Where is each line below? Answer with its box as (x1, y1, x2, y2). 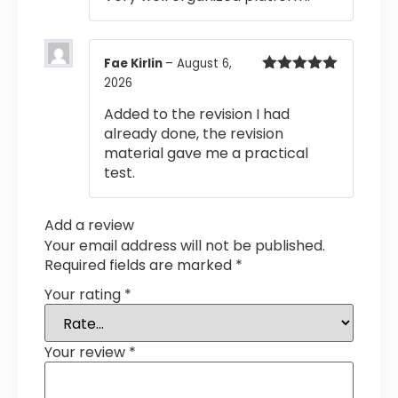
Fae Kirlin (104, 55, 165, 72)
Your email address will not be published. (44, 235, 325, 257)
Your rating (44, 283, 124, 305)
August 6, (177, 55, 232, 72)
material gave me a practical (104, 143, 308, 164)
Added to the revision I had (104, 104, 290, 125)
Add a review (44, 215, 134, 236)
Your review (44, 341, 129, 362)
